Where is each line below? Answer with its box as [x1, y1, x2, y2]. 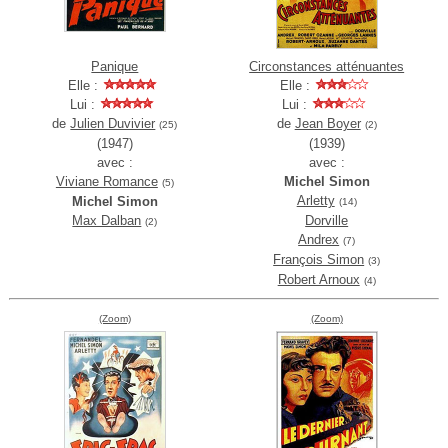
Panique [91, 59, 139, 75]
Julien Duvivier [70, 116, 156, 132]
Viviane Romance [55, 174, 158, 190]
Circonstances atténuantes [249, 59, 405, 75]
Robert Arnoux [277, 272, 360, 288]
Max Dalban [72, 213, 142, 229]
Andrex [298, 232, 340, 248]
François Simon [273, 252, 365, 268]
